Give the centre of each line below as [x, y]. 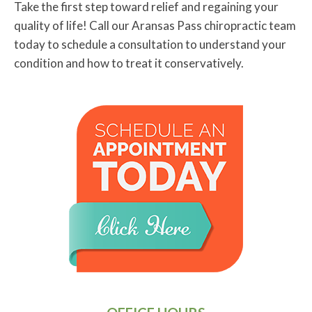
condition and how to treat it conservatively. [129, 63]
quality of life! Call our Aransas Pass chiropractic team [155, 26]
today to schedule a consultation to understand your [150, 45]
